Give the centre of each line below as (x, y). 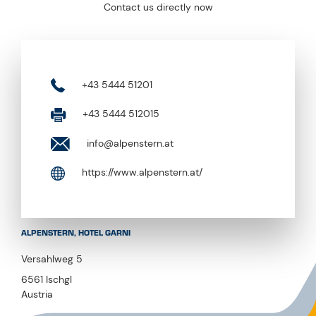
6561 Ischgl (47, 279)
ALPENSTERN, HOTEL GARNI (76, 233)
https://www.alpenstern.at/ (141, 172)
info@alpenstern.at (129, 143)
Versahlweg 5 (52, 259)
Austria (37, 294)
